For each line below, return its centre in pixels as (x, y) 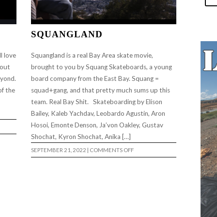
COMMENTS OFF (112, 150)
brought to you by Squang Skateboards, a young (101, 67)
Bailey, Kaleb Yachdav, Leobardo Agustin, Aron (98, 113)
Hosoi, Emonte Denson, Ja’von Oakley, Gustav (97, 125)
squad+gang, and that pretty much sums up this (101, 90)
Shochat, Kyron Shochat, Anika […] (82, 136)
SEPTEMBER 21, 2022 (59, 150)
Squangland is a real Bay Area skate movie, (92, 55)
